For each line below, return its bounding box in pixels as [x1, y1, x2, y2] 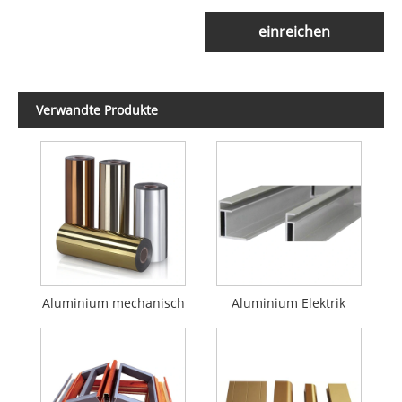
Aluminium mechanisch [41, 293, 185, 311]
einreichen [258, 22, 330, 42]
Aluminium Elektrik [232, 293, 346, 311]
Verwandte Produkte [36, 101, 158, 119]
